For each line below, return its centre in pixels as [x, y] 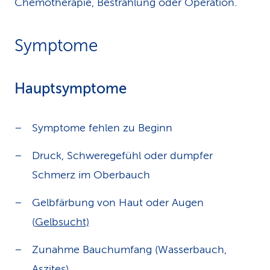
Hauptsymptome [71, 89]
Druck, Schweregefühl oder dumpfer [122, 155]
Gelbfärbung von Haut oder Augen [118, 202]
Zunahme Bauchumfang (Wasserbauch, [129, 250]
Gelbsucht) [62, 222]
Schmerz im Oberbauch [91, 175]
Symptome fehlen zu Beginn [102, 128]
